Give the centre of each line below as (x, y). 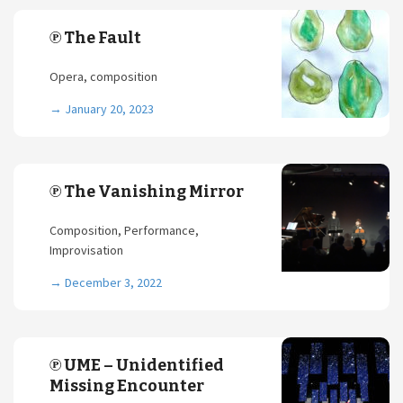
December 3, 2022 (113, 282)
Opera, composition (103, 76)
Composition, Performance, (124, 230)
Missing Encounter (127, 386)
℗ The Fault (95, 38)
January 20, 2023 (109, 109)
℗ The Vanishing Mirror (147, 192)
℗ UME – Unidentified (137, 365)
